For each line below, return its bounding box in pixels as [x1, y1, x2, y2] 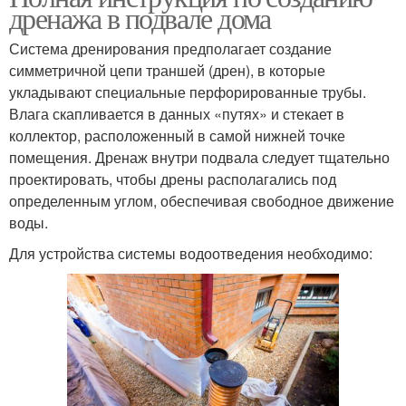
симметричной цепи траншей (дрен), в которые [9, 60, 325, 82]
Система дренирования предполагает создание [9, 38, 332, 60]
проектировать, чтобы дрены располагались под [9, 169, 336, 190]
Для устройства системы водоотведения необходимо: [9, 243, 372, 265]
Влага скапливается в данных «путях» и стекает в [9, 103, 344, 125]
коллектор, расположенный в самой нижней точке [9, 125, 345, 147]
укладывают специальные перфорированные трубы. [9, 82, 366, 103]
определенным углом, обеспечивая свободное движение [9, 190, 394, 212]
